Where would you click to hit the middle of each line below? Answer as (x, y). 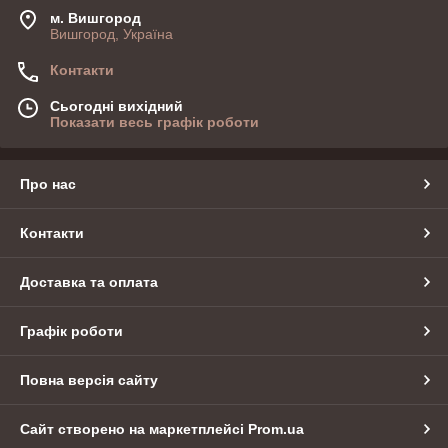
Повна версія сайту (89, 379)
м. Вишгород (95, 17)
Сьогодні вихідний (116, 105)
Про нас (48, 183)
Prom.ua (276, 428)
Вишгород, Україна (111, 33)
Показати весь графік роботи (154, 121)
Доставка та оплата (89, 281)
